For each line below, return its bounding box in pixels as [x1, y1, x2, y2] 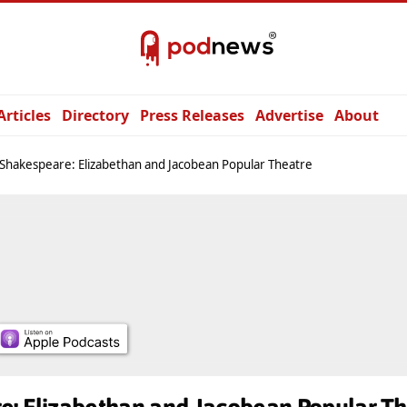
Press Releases [140, 105, 244, 125]
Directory [62, 105, 129, 125]
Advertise [255, 105, 323, 125]
